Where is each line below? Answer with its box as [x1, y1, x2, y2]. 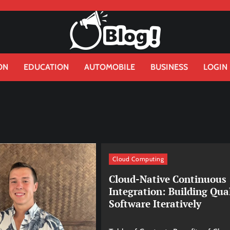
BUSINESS [150, 62, 188, 72]
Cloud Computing [112, 155, 164, 163]
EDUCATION [24, 62, 69, 72]
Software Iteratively [108, 197, 201, 210]
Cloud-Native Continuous [108, 172, 226, 185]
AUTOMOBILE [84, 62, 135, 72]
